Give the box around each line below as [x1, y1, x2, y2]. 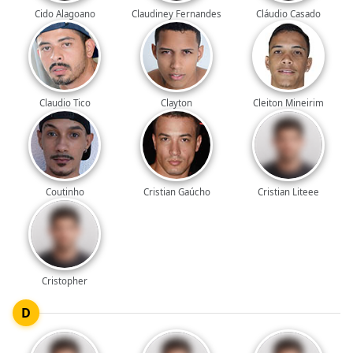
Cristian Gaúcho [143, 186, 210, 199]
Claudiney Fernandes [132, 7, 221, 20]
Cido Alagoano [34, 7, 95, 20]
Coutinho [45, 186, 84, 199]
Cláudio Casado [255, 7, 321, 20]
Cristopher [42, 275, 88, 288]
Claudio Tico [39, 97, 91, 110]
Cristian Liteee [257, 186, 319, 199]
